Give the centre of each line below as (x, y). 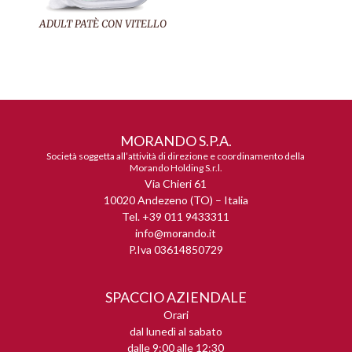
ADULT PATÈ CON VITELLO (103, 24)
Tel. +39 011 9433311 (176, 217)
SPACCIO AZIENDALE (176, 297)
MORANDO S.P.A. (176, 141)
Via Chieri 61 (176, 184)
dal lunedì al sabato (176, 332)
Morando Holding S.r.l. (176, 168)
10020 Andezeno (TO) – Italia (176, 200)
